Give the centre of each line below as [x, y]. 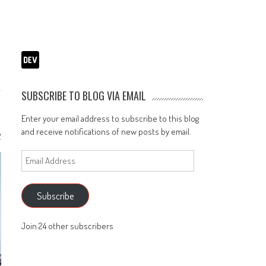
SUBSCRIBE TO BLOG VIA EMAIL [84, 95]
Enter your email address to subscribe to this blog [110, 118]
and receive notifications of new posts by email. [107, 131]
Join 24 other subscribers [68, 226]
